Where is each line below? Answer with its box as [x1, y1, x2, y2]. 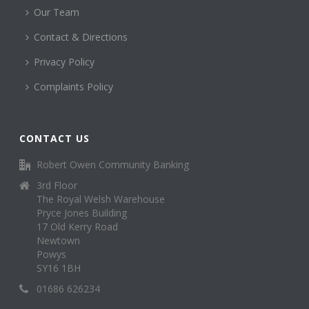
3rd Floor [37, 179, 78, 192]
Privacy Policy [34, 55, 95, 68]
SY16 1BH [37, 261, 81, 275]
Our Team [34, 6, 80, 19]
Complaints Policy [34, 80, 114, 93]
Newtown [37, 234, 81, 247]
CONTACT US [19, 132, 90, 145]
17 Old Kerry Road [37, 220, 119, 233]
